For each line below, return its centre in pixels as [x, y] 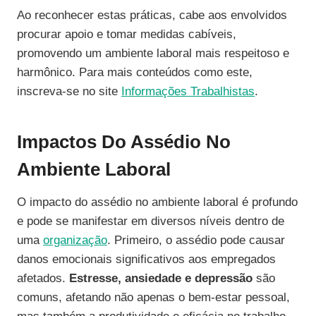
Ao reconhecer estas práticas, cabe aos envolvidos [152, 16]
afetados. [43, 279]
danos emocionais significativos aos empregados [146, 260]
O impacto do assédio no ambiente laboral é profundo [157, 202]
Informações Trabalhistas [188, 92]
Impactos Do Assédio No [124, 142]
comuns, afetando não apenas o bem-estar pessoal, [153, 298]
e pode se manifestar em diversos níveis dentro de [151, 221]
